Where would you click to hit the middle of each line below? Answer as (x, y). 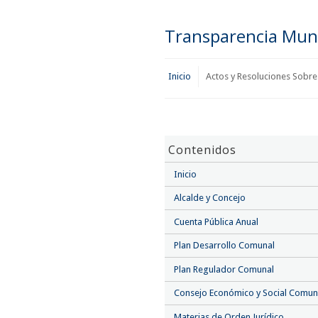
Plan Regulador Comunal (224, 269)
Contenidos (202, 150)
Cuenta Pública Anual (216, 221)
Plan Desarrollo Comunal (224, 246)
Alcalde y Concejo (210, 198)
